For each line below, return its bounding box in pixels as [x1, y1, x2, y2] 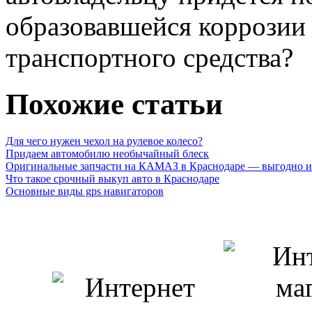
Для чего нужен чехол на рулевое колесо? [6, 134, 203, 147]
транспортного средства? [6, 42, 293, 72]
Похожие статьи [6, 87, 223, 120]
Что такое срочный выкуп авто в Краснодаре [6, 172, 219, 185]
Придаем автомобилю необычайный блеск [6, 147, 209, 159]
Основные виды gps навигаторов [6, 185, 164, 197]
